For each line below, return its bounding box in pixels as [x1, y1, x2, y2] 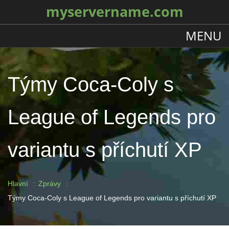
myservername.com [45, 3, 184, 21]
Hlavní [8, 179, 28, 188]
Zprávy [38, 179, 61, 188]
